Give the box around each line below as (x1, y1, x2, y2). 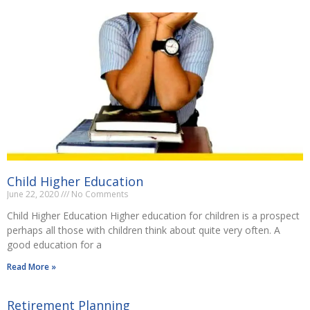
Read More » (7, 260, 56, 273)
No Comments (69, 188, 128, 200)
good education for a (7, 237, 102, 251)
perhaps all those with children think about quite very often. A (7, 223, 280, 237)
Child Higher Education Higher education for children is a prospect (7, 208, 300, 222)
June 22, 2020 (7, 188, 61, 200)
